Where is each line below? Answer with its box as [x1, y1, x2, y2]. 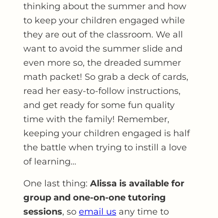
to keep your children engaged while [23, 15, 185, 25]
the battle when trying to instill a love [23, 142, 187, 152]
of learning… [23, 156, 79, 166]
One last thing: [23, 178, 90, 188]
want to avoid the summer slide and [23, 43, 182, 54]
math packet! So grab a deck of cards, [23, 72, 188, 82]
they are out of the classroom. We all [23, 29, 183, 39]
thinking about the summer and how [23, 1, 186, 11]
